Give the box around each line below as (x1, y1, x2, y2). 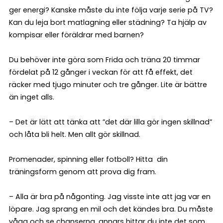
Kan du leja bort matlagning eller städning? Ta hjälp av (9, 17, 207, 27)
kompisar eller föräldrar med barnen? (9, 29, 144, 40)
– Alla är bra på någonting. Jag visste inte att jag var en (9, 191, 211, 202)
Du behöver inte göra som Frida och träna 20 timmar (9, 54, 200, 65)
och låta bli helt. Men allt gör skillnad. (9, 129, 140, 139)
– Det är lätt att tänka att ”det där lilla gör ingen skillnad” (9, 116, 212, 127)
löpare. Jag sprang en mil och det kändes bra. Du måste (9, 204, 213, 214)
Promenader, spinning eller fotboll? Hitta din (9, 154, 168, 164)
